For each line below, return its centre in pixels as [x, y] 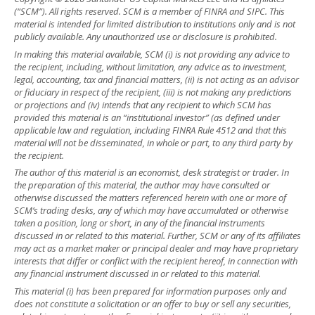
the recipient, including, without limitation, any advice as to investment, [150, 66]
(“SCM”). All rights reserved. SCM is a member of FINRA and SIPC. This [149, 12]
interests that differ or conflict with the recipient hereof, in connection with [156, 261]
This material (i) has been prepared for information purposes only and [150, 291]
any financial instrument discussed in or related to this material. [137, 274]
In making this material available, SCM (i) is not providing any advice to [152, 54]
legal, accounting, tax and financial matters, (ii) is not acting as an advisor [156, 79]
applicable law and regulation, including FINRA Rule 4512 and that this [150, 130]
